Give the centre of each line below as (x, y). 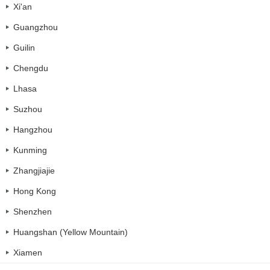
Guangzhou (36, 27)
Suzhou (28, 109)
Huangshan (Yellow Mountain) (71, 232)
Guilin (24, 48)
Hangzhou (33, 130)
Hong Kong (35, 191)
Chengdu (31, 68)
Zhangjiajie (34, 171)
